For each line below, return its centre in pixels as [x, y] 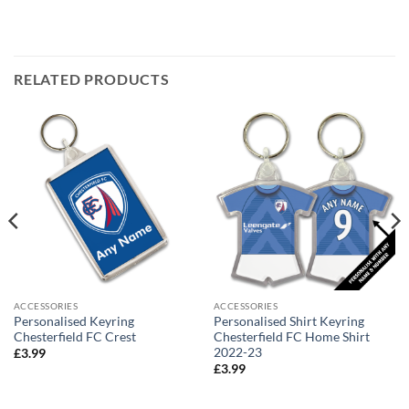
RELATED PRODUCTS [92, 79]
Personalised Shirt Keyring [288, 321]
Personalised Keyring [73, 321]
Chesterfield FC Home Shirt [291, 336]
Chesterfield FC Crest [74, 336]
